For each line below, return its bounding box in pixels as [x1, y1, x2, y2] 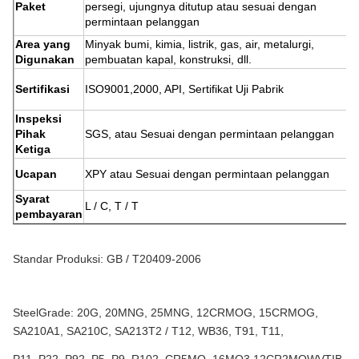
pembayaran [15, 208, 83, 220]
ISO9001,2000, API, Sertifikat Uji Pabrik [85, 83, 284, 95]
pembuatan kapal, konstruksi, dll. [85, 53, 252, 66]
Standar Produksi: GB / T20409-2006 [13, 252, 201, 265]
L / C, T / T [85, 200, 139, 212]
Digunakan [15, 53, 75, 66]
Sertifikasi [15, 83, 70, 95]
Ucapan [15, 167, 57, 180]
